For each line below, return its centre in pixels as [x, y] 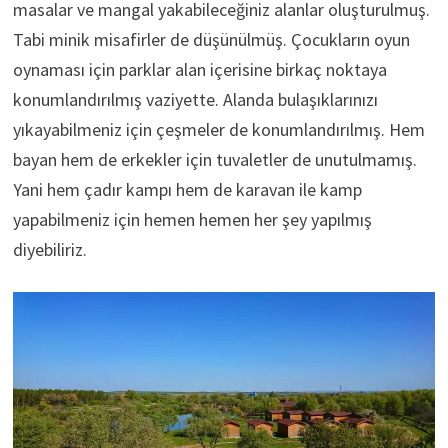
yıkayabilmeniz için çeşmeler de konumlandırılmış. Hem [218, 130]
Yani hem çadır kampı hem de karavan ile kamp [187, 190]
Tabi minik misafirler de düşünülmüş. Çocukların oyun [211, 40]
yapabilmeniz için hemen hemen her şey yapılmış [192, 220]
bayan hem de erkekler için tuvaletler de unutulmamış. [214, 160]
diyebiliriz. [49, 250]
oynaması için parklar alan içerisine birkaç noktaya [199, 70]
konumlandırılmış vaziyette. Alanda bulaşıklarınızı [195, 100]
